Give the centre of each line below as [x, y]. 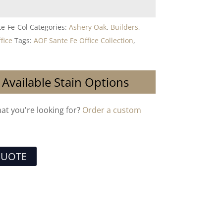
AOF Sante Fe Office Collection [84, 40]
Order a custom [112, 110]
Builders [125, 27]
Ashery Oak [88, 27]
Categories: [50, 27]
